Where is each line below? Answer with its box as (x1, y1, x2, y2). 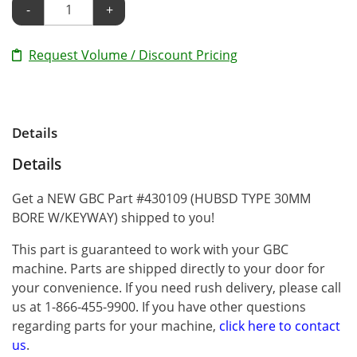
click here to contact (219, 316, 340, 335)
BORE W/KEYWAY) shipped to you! (12, 208, 214, 226)
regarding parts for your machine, (12, 316, 219, 335)
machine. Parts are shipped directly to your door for (12, 259, 325, 277)
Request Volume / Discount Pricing (29, 45, 237, 64)
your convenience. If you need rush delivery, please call (12, 278, 341, 296)
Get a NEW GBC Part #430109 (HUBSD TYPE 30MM (12, 189, 311, 207)
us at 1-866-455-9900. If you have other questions (12, 297, 306, 316)
